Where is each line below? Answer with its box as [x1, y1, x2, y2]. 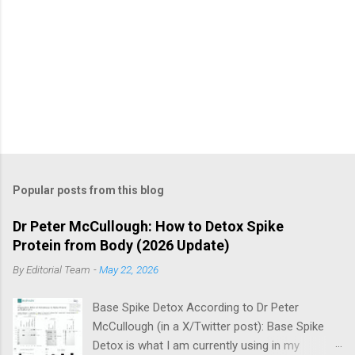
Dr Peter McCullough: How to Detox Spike [13, 217, 284, 235]
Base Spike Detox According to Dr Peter [93, 300, 300, 315]
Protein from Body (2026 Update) [13, 236, 230, 254]
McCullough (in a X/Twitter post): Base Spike [93, 319, 325, 334]
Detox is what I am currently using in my [93, 338, 300, 353]
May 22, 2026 [99, 262, 158, 276]
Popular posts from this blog [13, 183, 164, 197]
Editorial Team [26, 262, 90, 276]
